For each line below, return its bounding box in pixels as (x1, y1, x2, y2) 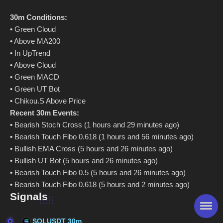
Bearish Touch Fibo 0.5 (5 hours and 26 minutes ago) (12, 168, 186, 177)
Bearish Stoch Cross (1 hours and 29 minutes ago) (12, 120, 179, 129)
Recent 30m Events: (10, 109, 79, 117)
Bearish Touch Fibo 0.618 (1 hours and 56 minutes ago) (12, 132, 194, 141)
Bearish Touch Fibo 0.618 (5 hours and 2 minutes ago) (12, 180, 190, 189)
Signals (10, 191, 48, 203)
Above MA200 (12, 37, 60, 46)
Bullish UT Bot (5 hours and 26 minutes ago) (12, 156, 158, 165)
